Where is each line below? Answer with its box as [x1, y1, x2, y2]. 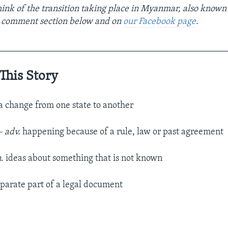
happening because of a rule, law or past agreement [20, 127, 224, 137]
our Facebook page [123, 16, 196, 26]
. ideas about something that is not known [1, 153, 163, 163]
